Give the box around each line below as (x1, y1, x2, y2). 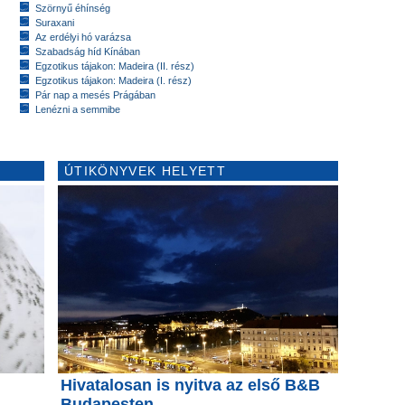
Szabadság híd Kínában (35, 45, 140, 57)
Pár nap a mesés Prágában (35, 89, 155, 100)
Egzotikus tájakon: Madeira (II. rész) (35, 60, 194, 71)
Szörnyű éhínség (35, 2, 110, 14)
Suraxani (35, 16, 74, 28)
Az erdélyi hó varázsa (35, 31, 131, 42)
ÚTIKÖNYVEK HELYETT (64, 163, 226, 178)
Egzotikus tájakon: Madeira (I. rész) (35, 74, 192, 86)
